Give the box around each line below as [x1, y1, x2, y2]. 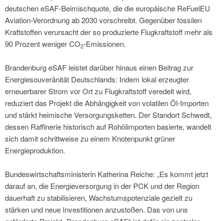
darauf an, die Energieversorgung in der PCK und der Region [5, 181, 199, 191]
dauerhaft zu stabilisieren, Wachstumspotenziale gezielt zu [5, 192, 192, 203]
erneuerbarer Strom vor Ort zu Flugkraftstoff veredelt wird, [5, 86, 191, 97]
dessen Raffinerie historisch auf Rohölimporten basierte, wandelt [5, 121, 211, 132]
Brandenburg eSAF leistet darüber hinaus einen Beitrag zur [5, 62, 193, 73]
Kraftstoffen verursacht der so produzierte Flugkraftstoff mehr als [5, 27, 213, 37]
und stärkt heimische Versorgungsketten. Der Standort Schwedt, [5, 110, 212, 120]
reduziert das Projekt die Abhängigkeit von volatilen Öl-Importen [5, 98, 209, 109]
